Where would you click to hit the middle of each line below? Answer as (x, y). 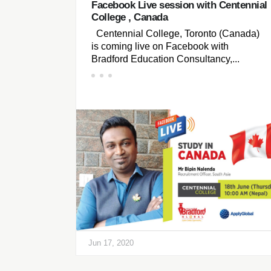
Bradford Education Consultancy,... (165, 59)
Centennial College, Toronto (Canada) (175, 34)
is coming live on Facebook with (160, 47)
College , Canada (129, 17)
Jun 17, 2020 (111, 243)
